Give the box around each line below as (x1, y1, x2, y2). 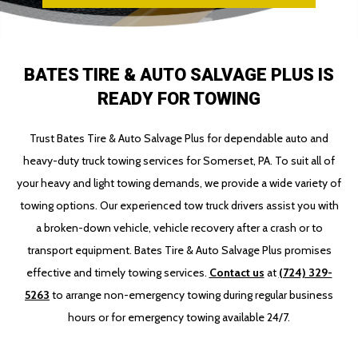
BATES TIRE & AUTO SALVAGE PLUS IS (24, 65, 334, 85)
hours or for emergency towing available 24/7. (68, 310, 290, 324)
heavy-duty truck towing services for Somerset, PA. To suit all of (23, 153, 335, 168)
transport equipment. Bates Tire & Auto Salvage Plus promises (26, 243, 332, 257)
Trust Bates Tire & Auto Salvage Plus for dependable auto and (30, 131, 328, 145)
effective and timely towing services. (26, 265, 209, 280)
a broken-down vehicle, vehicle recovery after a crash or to (35, 221, 323, 235)
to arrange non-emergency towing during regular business (50, 288, 333, 302)
